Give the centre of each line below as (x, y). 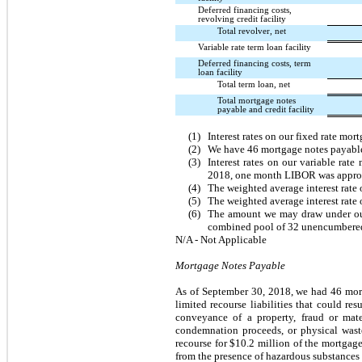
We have (227, 149)
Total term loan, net (254, 84)
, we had (311, 291)
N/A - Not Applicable (221, 239)
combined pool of (248, 226)
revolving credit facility (242, 19)
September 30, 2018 (246, 291)
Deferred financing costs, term (255, 63)
